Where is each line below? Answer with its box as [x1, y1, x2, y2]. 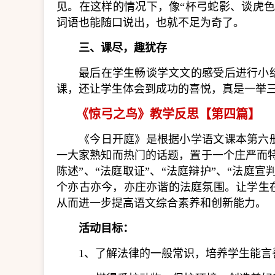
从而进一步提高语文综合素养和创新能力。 [56, 197, 266, 209]
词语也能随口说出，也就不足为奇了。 [56, 17, 244, 29]
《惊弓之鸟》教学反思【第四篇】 [76, 107, 260, 121]
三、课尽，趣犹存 [79, 42, 167, 54]
